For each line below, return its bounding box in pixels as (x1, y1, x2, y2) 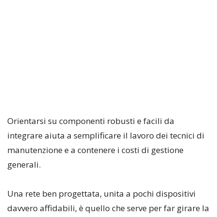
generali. (7, 159, 41, 170)
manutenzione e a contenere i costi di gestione (7, 144, 184, 156)
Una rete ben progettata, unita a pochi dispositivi (7, 188, 196, 200)
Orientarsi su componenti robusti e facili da (7, 115, 174, 127)
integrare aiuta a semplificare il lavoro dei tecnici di (7, 130, 204, 141)
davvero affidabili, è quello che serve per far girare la (7, 202, 209, 214)
